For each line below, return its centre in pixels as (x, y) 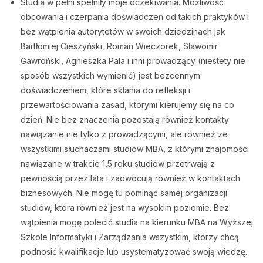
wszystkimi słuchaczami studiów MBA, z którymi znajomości (135, 149)
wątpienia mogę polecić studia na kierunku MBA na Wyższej (137, 222)
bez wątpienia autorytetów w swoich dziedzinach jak (123, 31)
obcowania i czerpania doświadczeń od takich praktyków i (135, 17)
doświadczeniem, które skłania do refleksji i (105, 90)
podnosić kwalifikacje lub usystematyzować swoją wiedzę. (134, 252)
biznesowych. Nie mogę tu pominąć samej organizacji (124, 193)
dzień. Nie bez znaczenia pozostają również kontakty (125, 119)
